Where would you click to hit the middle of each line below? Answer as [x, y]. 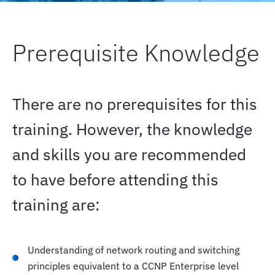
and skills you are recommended [129, 154]
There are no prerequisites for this [135, 103]
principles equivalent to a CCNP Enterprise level [133, 265]
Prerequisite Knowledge [136, 52]
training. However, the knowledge [132, 129]
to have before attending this [115, 179]
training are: [56, 204]
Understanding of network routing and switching [134, 250]
